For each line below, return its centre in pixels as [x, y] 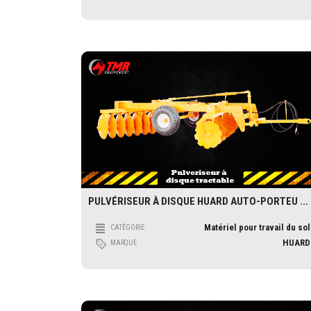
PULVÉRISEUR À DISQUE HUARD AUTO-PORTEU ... [198, 201]
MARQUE [124, 242]
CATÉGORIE [127, 227]
